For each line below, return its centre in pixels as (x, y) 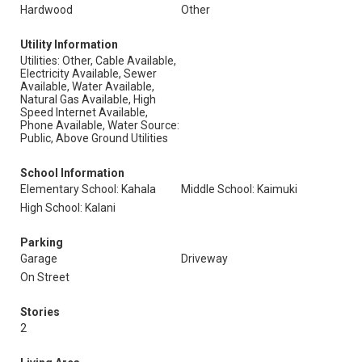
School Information (72, 173)
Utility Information (69, 44)
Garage (39, 259)
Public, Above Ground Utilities (94, 138)
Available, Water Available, (87, 86)
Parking (42, 242)
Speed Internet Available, (84, 112)
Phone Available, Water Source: (100, 125)
